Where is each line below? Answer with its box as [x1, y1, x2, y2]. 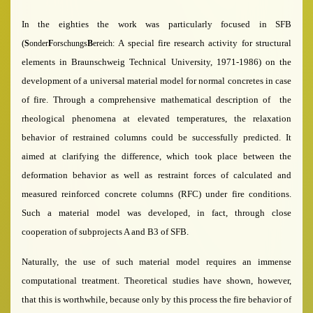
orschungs [53, 38, 87, 48]
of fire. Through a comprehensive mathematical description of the [22, 94, 291, 105]
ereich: [93, 38, 119, 48]
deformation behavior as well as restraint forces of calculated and [22, 170, 291, 180]
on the [265, 57, 292, 67]
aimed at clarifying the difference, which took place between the [22, 151, 291, 161]
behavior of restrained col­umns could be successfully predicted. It [22, 132, 291, 143]
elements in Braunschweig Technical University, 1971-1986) [22, 57, 265, 67]
